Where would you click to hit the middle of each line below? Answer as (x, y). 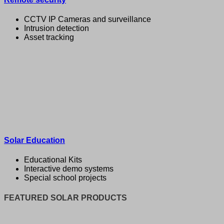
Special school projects (65, 178)
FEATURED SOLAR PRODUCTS (65, 198)
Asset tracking (49, 37)
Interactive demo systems (69, 169)
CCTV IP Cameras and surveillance (87, 19)
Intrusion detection (56, 28)
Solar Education (34, 140)
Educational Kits (53, 160)
